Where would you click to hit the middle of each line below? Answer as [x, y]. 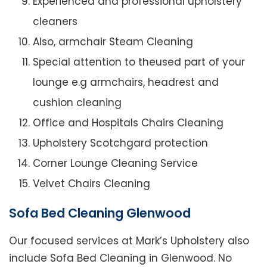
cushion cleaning [77, 102]
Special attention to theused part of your [139, 62]
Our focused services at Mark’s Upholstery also [129, 240]
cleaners [55, 21]
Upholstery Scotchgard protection [120, 143]
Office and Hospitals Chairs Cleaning [128, 122]
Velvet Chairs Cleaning [91, 183]
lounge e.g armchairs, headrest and [126, 82]
